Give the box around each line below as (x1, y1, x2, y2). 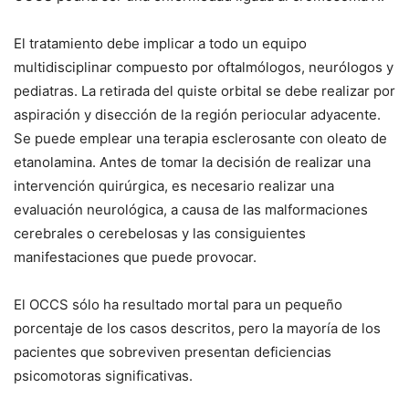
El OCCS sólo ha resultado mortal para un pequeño (14, 296, 342, 314)
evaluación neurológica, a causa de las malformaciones (14, 201, 368, 219)
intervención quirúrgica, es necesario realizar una (14, 177, 334, 195)
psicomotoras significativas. (14, 367, 193, 385)
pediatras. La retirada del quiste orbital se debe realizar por (14, 82, 395, 100)
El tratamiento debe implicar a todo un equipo (14, 35, 307, 53)
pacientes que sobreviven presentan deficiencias (14, 343, 331, 362)
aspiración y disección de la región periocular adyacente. (14, 106, 381, 124)
